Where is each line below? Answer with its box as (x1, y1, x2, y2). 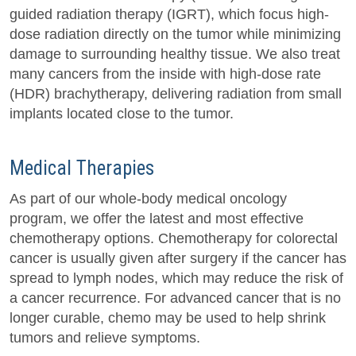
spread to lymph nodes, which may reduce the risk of (10, 270, 343, 287)
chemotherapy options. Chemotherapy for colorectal (10, 230, 338, 247)
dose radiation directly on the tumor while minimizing (10, 26, 341, 43)
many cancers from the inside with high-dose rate (10, 66, 321, 83)
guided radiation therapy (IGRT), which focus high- (10, 6, 329, 23)
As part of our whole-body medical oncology (10, 191, 287, 207)
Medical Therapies (10, 157, 154, 180)
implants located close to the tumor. (10, 106, 234, 122)
